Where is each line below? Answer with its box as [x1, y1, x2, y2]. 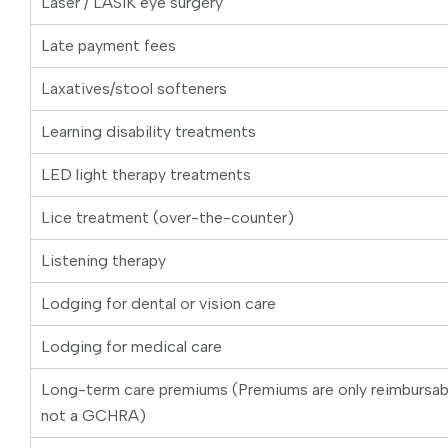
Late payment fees [41, 36, 176, 56]
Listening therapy [41, 251, 166, 271]
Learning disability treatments [41, 122, 256, 142]
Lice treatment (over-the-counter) [41, 208, 294, 228]
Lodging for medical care [41, 337, 222, 357]
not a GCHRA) [41, 406, 146, 426]
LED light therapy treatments [41, 165, 251, 185]
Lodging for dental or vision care [41, 294, 276, 314]
